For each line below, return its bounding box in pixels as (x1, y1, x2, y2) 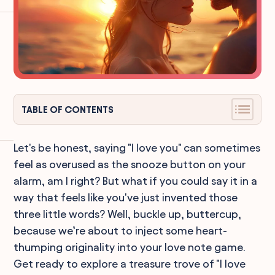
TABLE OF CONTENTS (21, 104, 114, 115)
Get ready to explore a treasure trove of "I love (14, 258, 246, 269)
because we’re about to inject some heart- (14, 225, 228, 236)
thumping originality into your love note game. (14, 241, 246, 253)
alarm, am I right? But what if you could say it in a (14, 175, 258, 187)
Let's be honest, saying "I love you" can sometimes (14, 142, 261, 153)
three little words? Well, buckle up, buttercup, (14, 208, 242, 220)
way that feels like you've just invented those (14, 192, 238, 203)
